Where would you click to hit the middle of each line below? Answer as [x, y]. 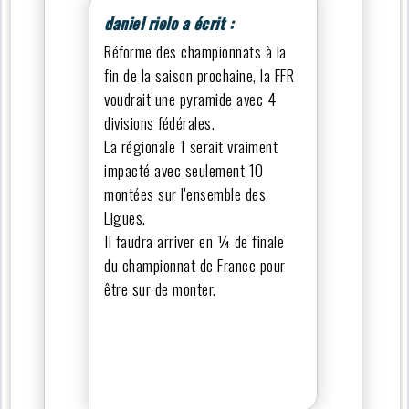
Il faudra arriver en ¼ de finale [194, 241]
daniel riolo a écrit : [169, 22]
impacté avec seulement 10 [184, 169]
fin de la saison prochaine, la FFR [199, 74]
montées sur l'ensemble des [185, 193]
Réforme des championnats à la [195, 51]
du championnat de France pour [195, 264]
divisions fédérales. [160, 122]
